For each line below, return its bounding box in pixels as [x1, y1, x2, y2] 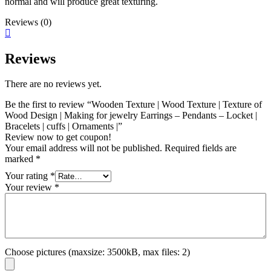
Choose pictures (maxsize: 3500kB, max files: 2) [5, 247, 190, 258]
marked [5, 154, 36, 165]
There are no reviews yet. [5, 79, 102, 90]
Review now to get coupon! [5, 132, 111, 143]
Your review [5, 182, 54, 193]
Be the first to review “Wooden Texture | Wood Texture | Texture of [5, 99, 262, 110]
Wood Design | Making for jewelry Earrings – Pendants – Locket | [5, 110, 257, 121]
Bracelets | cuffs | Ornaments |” [5, 121, 122, 132]
